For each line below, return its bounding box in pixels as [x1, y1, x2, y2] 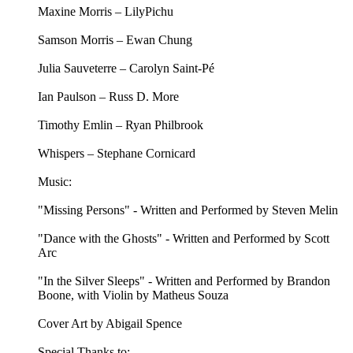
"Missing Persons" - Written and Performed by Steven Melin [38, 203, 338, 217]
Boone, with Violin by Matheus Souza [38, 288, 229, 303]
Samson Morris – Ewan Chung [38, 33, 192, 47]
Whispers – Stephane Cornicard [38, 147, 195, 161]
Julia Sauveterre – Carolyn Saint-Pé [38, 61, 214, 76]
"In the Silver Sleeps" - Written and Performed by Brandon [38, 274, 330, 288]
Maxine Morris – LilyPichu [38, 5, 173, 19]
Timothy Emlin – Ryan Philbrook [38, 118, 203, 132]
